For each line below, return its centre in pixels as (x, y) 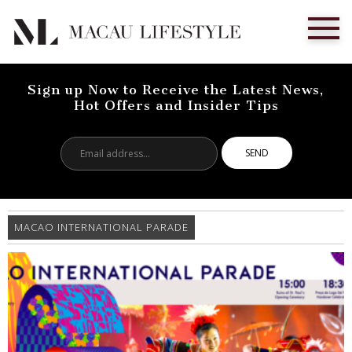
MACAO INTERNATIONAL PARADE (101, 227)
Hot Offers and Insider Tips (176, 106)
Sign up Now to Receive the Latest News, (176, 90)
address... (165, 162)
